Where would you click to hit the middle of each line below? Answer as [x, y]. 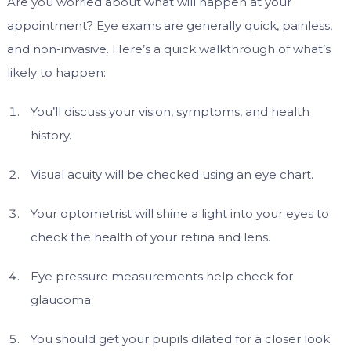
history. [51, 136]
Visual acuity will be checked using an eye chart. [172, 175]
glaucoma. [62, 300]
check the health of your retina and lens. [150, 237]
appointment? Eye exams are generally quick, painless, [169, 26]
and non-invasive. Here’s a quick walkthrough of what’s [168, 49]
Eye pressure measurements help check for [161, 277]
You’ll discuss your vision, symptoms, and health [170, 112]
